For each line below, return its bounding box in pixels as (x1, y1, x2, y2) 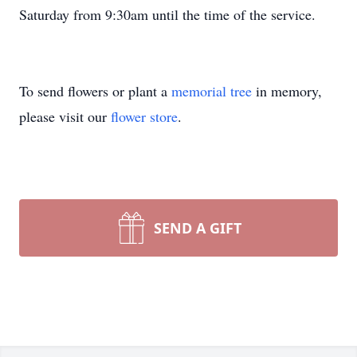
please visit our (19, 107, 111, 126)
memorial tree (171, 81, 252, 100)
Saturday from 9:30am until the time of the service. (19, 5, 316, 24)
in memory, (252, 81, 322, 100)
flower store (111, 107, 178, 126)
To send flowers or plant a (19, 81, 171, 100)
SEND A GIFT (154, 218, 241, 237)
